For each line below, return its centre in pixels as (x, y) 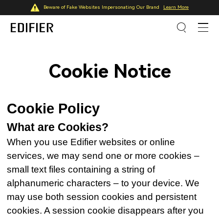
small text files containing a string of (81, 170)
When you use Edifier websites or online (91, 142)
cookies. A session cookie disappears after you (106, 211)
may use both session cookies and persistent (102, 197)
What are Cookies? (58, 128)
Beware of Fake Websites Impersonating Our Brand (101, 7)
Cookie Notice (109, 71)
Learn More (176, 7)
